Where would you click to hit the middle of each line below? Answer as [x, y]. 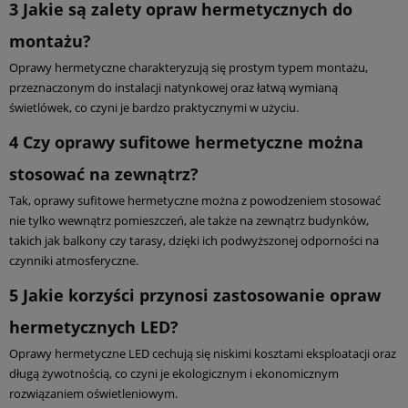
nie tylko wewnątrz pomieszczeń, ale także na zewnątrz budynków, [189, 221]
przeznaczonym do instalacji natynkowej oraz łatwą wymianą [173, 88]
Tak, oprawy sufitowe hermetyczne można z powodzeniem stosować [195, 201]
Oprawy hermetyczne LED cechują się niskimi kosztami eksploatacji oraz [203, 354]
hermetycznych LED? [94, 327]
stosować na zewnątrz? [104, 174]
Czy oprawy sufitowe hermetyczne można [193, 143]
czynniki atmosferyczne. [74, 261]
